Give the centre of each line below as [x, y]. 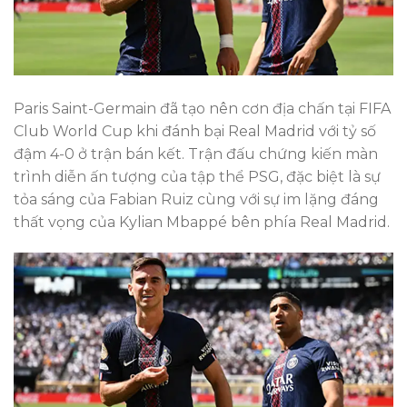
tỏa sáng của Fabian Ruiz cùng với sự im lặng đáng [196, 200]
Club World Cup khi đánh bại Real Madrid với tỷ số [195, 132]
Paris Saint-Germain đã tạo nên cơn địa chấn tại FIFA [202, 109]
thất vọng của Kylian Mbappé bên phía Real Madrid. [202, 223]
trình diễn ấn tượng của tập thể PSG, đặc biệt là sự [197, 177]
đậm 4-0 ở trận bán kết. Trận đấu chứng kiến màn [196, 154]
